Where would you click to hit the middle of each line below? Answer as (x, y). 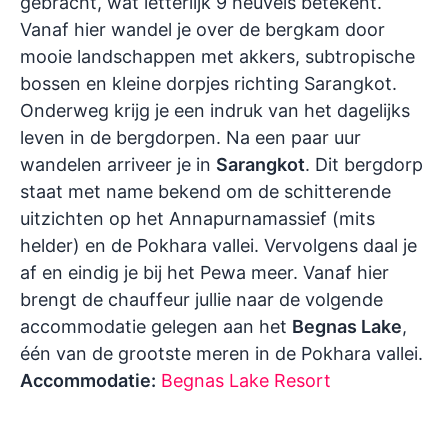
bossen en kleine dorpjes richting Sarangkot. (208, 83)
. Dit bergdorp (364, 164)
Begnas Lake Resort (246, 380)
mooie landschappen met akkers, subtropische (217, 56)
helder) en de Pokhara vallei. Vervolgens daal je (218, 245)
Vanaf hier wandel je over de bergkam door (202, 29)
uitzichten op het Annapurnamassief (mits (197, 218)
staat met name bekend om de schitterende (205, 191)
